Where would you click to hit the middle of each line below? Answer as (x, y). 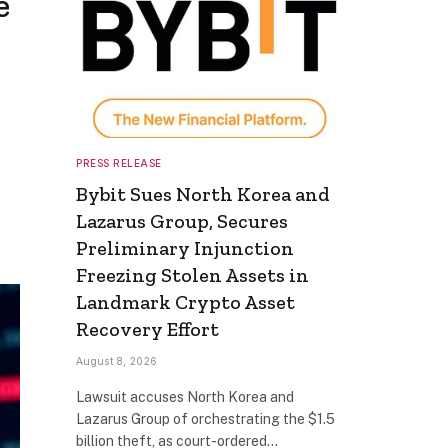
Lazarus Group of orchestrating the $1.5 (205, 418)
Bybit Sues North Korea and (203, 193)
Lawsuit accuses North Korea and (185, 396)
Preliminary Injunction (185, 247)
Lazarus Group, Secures (182, 220)
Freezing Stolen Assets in (192, 274)
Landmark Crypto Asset (185, 301)
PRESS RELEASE (119, 162)
